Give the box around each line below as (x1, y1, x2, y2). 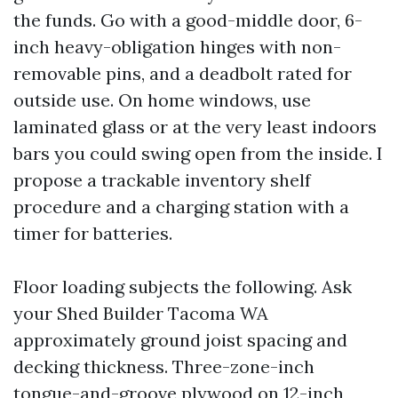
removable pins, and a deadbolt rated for (13, 61, 352, 84)
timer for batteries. (13, 221, 172, 244)
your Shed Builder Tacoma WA (13, 301, 268, 324)
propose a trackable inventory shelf (13, 168, 311, 191)
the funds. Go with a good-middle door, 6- (13, 8, 362, 31)
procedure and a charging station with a (13, 195, 349, 218)
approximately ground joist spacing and (13, 328, 347, 351)
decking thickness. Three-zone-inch (13, 354, 314, 378)
